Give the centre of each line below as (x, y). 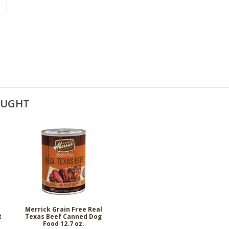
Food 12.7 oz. (63, 223)
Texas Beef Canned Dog (64, 216)
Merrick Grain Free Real (63, 209)
